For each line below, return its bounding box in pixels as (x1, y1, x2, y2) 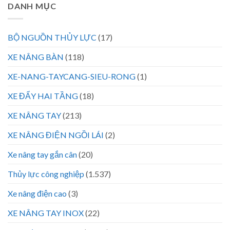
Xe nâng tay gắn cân (8, 149, 77, 159)
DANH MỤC (8, 1, 56, 11)
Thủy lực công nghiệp (8, 168, 84, 179)
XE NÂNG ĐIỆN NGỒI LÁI (8, 129, 104, 140)
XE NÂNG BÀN (8, 51, 64, 62)
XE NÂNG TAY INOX (8, 207, 84, 218)
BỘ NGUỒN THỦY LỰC (8, 32, 97, 42)
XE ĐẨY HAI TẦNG (8, 90, 78, 101)
